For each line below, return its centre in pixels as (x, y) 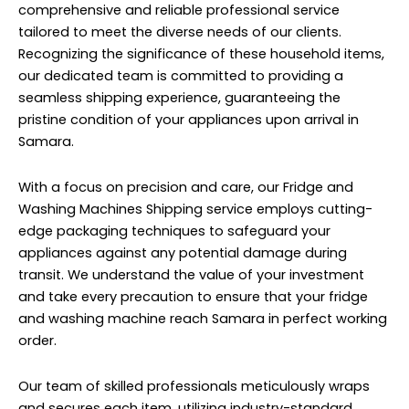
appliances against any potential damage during (183, 252)
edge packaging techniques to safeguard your (174, 231)
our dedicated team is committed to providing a (181, 76)
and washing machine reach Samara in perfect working (203, 318)
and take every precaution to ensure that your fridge (193, 296)
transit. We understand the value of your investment (191, 274)
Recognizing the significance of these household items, (201, 54)
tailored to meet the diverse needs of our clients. (180, 32)
